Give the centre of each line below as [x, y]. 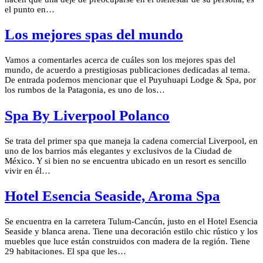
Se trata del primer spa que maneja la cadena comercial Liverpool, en [131, 141]
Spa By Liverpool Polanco [87, 115]
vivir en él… [28, 171]
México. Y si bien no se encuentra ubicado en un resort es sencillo [126, 161]
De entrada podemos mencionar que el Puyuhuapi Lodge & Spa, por [130, 80]
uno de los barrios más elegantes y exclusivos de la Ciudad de [118, 151]
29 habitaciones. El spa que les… [65, 252]
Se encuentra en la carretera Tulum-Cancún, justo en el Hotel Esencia [131, 222]
